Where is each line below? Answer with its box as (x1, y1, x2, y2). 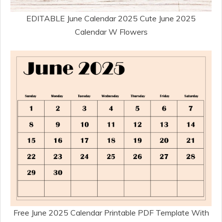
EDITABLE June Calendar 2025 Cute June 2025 (26, 13, 196, 24)
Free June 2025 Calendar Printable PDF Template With (13, 208, 209, 218)
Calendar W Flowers (74, 27, 148, 37)
